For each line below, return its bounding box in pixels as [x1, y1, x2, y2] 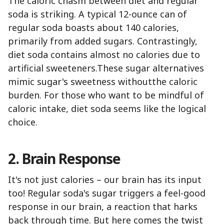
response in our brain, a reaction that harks [8, 200, 197, 213]
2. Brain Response [8, 149, 120, 168]
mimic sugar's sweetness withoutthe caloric [8, 75, 197, 88]
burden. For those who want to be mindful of [8, 89, 204, 101]
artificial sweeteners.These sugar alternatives [8, 62, 204, 74]
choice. [8, 116, 37, 128]
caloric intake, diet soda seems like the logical [8, 102, 206, 115]
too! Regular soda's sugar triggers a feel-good [8, 187, 205, 199]
